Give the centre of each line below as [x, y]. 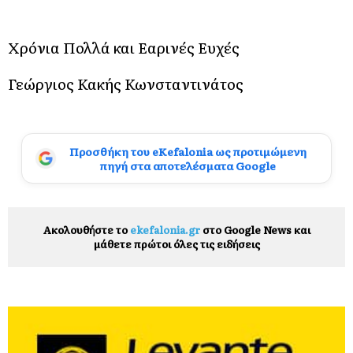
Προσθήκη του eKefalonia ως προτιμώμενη [188, 151]
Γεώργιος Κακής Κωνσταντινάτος [126, 83]
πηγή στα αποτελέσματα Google [188, 165]
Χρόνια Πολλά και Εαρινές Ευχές [124, 47]
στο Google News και [255, 229]
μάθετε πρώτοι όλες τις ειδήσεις [176, 243]
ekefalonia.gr [165, 229]
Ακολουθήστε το [86, 229]
